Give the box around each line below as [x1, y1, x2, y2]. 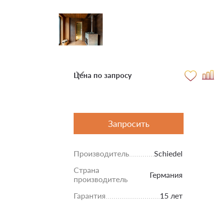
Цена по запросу [74, 71, 132, 79]
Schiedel [154, 149, 183, 158]
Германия [150, 170, 183, 179]
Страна [74, 165, 99, 174]
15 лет [160, 191, 183, 200]
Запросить [108, 118, 150, 129]
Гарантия [74, 191, 106, 200]
